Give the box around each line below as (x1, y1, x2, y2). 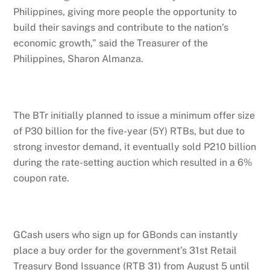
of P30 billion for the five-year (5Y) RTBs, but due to (13, 125, 245, 137)
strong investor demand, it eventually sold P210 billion (13, 141, 257, 153)
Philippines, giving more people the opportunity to (13, 6, 237, 18)
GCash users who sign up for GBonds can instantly (13, 228, 239, 240)
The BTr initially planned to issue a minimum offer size (13, 110, 256, 122)
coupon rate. (13, 172, 70, 184)
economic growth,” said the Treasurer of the (13, 37, 209, 49)
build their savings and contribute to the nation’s (13, 22, 229, 34)
